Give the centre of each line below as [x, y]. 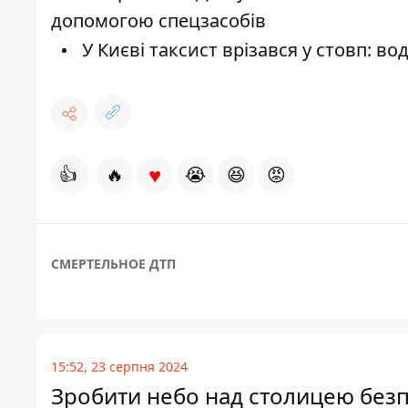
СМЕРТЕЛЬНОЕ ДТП [113, 264]
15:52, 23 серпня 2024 [119, 367]
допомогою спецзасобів [158, 21]
